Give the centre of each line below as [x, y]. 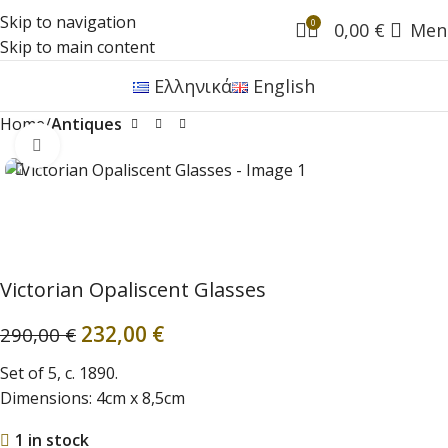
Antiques [86, 124]
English [284, 85]
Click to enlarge [115, 146]
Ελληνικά [193, 85]
